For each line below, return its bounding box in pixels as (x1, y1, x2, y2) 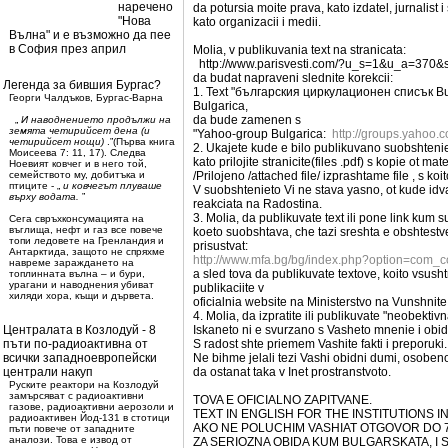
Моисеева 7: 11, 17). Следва (9, 147, 146, 158)
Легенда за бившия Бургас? (3, 78, 161, 92)
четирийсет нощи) (9, 136, 104, 147)
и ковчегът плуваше (63, 180, 162, 191)
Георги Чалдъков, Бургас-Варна (9, 92, 163, 103)
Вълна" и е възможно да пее (9, 28, 171, 42)
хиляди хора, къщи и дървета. (9, 290, 157, 301)
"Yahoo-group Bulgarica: (193, 127, 332, 141)
